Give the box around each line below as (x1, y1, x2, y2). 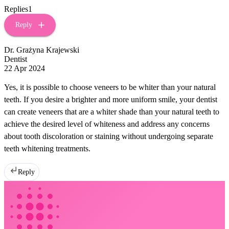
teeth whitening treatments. (4, 144, 90, 153)
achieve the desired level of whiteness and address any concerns (4, 119, 210, 128)
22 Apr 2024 (4, 63, 45, 73)
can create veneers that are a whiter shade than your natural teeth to (4, 107, 219, 116)
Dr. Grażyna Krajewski (4, 45, 79, 54)
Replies (4, 4, 28, 13)
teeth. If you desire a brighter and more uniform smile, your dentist (4, 95, 217, 104)
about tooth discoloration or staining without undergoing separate (4, 131, 213, 141)
